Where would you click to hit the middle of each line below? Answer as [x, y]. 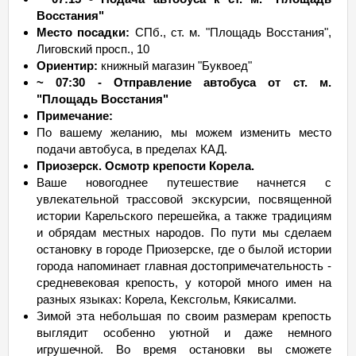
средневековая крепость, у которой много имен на [184, 282]
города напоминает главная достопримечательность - [184, 266]
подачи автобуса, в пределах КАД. [132, 149]
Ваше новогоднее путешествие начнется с [184, 182]
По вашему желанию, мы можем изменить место [184, 132]
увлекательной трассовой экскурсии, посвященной [184, 199]
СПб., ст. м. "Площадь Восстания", [231, 32]
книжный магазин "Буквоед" [175, 66]
